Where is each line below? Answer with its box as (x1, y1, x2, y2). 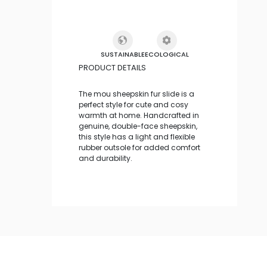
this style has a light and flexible (79, 132, 195, 142)
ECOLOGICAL (144, 49, 189, 60)
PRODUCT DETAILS (79, 62, 146, 74)
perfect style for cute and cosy (79, 100, 188, 110)
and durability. (79, 153, 132, 164)
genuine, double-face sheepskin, (79, 121, 197, 132)
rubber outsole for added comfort (79, 142, 200, 153)
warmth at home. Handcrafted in (79, 110, 199, 121)
